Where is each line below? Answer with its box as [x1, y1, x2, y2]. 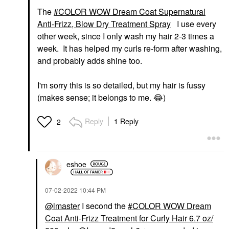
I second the [80, 200, 128, 212]
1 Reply [114, 116, 139, 127]
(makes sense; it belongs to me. [37, 91, 153, 104]
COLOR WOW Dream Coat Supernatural [58, 6, 205, 18]
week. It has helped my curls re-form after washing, [37, 42, 222, 55]
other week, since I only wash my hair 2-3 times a [37, 30, 214, 42]
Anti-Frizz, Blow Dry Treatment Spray [37, 18, 171, 30]
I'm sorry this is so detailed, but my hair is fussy [37, 79, 205, 91]
